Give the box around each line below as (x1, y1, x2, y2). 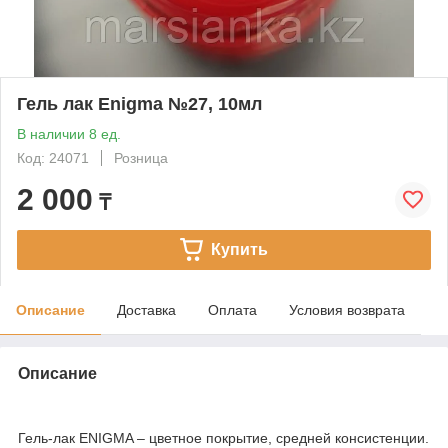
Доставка (117, 301, 176, 318)
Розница (114, 149, 168, 166)
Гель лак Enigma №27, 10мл (17, 93, 262, 114)
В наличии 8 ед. (17, 125, 121, 142)
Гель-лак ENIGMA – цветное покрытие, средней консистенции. (18, 429, 429, 446)
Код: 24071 (17, 149, 89, 166)
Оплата (208, 301, 257, 318)
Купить (210, 240, 268, 258)
